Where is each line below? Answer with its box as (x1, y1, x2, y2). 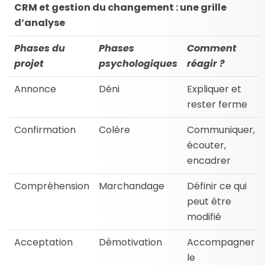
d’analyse (14, 15, 65, 30)
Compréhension (14, 179, 89, 193)
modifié (187, 209, 221, 224)
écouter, (187, 138, 226, 152)
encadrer (187, 153, 231, 167)
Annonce (14, 82, 56, 96)
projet (14, 56, 44, 70)
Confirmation (14, 122, 76, 137)
